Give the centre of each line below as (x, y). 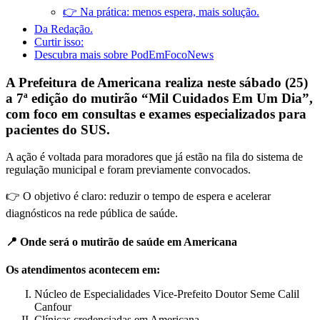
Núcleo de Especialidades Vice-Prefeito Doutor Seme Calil (167, 294)
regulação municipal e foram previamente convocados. (128, 170)
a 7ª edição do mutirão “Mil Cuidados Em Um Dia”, (159, 98)
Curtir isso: (59, 41)
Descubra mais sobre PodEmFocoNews (124, 54)
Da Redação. (64, 29)
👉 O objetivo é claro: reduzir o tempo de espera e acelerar (138, 196)
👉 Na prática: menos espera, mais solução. (161, 11)
